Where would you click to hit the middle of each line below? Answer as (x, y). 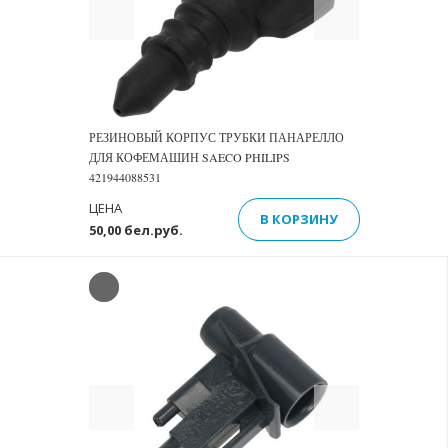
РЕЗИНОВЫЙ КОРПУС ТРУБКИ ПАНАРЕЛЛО (216, 137)
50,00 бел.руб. (136, 230)
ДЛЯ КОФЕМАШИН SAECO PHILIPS (189, 157)
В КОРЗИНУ (299, 218)
